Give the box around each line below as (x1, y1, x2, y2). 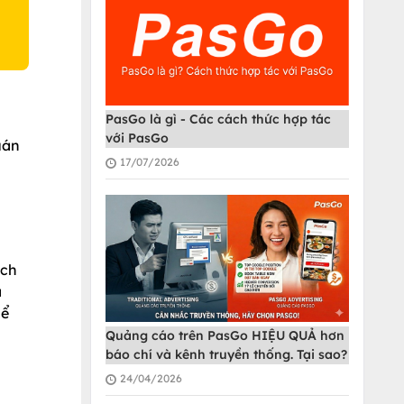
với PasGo (106, 130, 169, 147)
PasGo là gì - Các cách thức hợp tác (106, 111, 331, 128)
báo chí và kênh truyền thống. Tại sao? (106, 346, 347, 363)
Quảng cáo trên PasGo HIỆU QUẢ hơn (106, 327, 344, 344)
